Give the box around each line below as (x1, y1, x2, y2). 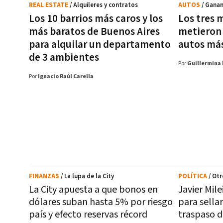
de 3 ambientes (29, 51, 99, 64)
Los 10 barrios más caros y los (29, 12, 163, 25)
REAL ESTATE (29, 1, 70, 9)
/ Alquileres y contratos (70, 1, 138, 9)
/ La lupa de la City (61, 172, 114, 181)
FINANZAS (29, 172, 61, 181)
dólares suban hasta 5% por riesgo (29, 196, 173, 209)
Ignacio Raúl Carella (38, 73, 94, 80)
